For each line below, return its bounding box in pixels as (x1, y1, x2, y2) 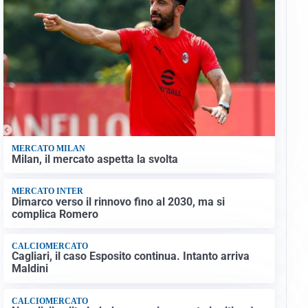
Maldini (11, 262, 48, 276)
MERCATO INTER (11, 186, 83, 197)
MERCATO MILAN (11, 144, 85, 154)
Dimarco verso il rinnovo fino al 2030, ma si (11, 195, 225, 208)
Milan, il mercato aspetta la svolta (11, 152, 178, 166)
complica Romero (11, 207, 98, 221)
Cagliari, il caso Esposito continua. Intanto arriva (11, 250, 250, 263)
